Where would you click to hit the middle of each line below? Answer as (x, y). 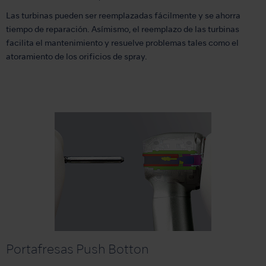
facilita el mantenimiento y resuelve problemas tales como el (122, 43)
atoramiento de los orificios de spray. (77, 57)
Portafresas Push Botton (77, 251)
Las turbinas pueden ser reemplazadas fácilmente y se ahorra (123, 16)
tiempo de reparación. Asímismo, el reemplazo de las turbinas (123, 30)
